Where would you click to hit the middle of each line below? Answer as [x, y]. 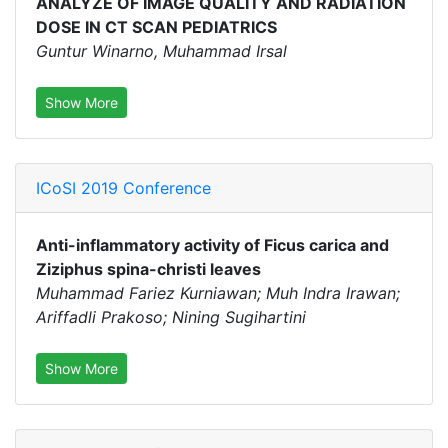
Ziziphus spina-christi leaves [148, 269]
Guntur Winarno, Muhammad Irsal [161, 51]
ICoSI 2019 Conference [123, 188]
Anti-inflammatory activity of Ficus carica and [212, 245]
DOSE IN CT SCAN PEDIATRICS [156, 27]
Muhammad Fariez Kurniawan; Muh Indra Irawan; [218, 293]
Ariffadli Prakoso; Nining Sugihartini [171, 317]
